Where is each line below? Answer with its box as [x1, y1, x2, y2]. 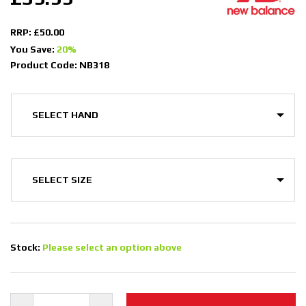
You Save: [10, 44, 57, 55]
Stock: [10, 242, 42, 253]
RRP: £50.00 [10, 27, 64, 38]
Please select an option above [42, 242, 182, 253]
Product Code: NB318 [10, 59, 109, 71]
